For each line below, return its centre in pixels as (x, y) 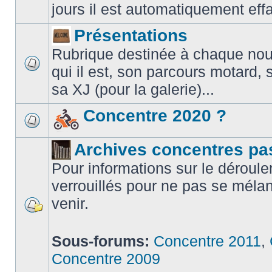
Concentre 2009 (106, 259)
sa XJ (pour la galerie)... (133, 89)
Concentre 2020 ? (155, 116)
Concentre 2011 (207, 241)
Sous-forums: (103, 241)
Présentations (131, 36)
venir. (70, 203)
